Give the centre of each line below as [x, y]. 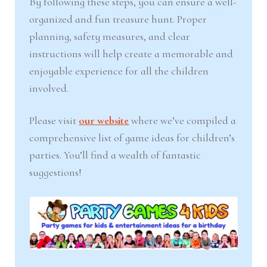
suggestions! [56, 173]
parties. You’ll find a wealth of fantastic [115, 155]
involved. [49, 88]
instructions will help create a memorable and [131, 53]
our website [104, 121]
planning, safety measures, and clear [110, 36]
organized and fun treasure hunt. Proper [118, 19]
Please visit [54, 121]
